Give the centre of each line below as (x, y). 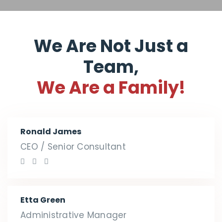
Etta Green (43, 200)
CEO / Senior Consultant (73, 146)
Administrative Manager (74, 215)
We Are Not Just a (111, 46)
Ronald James (51, 131)
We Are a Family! (111, 87)
